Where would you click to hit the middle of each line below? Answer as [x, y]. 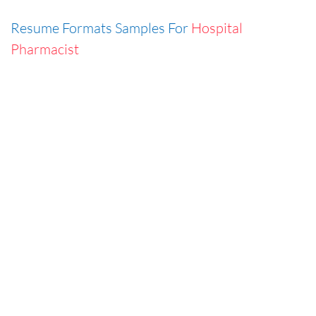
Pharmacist [45, 49]
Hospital [217, 28]
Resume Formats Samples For [101, 28]
